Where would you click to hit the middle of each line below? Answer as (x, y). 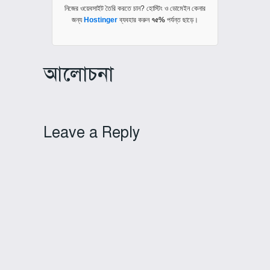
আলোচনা (78, 74)
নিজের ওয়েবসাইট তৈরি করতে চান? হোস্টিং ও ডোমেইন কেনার (135, 8)
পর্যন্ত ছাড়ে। (182, 20)
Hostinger (102, 20)
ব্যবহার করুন (135, 20)
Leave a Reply (92, 132)
